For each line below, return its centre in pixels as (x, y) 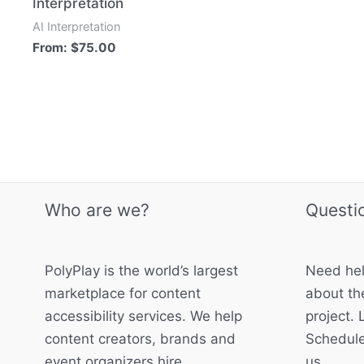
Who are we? (97, 210)
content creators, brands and (140, 339)
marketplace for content (123, 294)
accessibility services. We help (143, 316)
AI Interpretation (77, 26)
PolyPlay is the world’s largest (141, 271)
